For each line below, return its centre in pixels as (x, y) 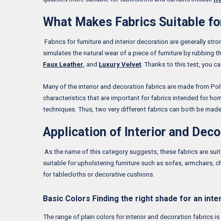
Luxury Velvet (120, 64)
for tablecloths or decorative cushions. (99, 174)
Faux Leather (63, 64)
